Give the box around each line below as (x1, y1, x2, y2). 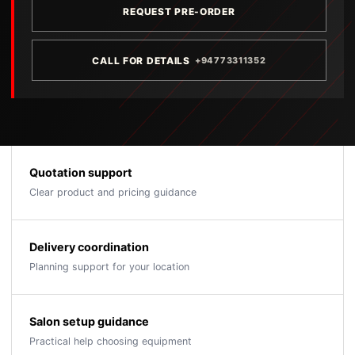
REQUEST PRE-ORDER (123, 5, 235, 17)
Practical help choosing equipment (29, 335, 192, 347)
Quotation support (29, 166, 132, 179)
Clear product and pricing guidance (29, 186, 197, 198)
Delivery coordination (29, 240, 149, 254)
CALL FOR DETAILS (92, 54, 190, 67)
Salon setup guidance (29, 315, 149, 328)
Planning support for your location (29, 261, 189, 273)
